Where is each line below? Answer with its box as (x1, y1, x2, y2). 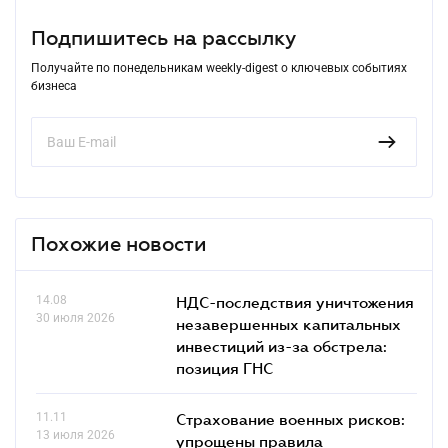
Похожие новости (31, 232, 207, 255)
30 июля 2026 (36, 310, 115, 325)
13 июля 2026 (36, 427, 115, 442)
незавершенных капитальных (176, 314, 401, 333)
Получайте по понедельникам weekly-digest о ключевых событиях (31, 60, 407, 75)
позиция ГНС (176, 358, 273, 377)
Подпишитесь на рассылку (31, 26, 296, 49)
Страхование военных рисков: (176, 409, 405, 428)
